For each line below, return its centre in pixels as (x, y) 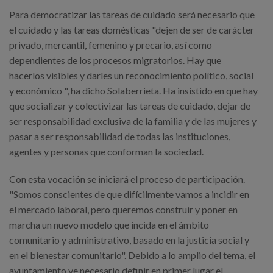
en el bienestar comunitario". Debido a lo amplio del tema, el (132, 255)
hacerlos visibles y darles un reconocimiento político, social (131, 76)
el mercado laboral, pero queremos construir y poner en (123, 210)
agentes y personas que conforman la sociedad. (106, 152)
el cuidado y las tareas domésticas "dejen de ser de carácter (132, 30)
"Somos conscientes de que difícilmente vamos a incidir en (129, 194)
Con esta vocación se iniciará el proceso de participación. (127, 179)
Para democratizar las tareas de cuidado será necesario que (132, 15)
